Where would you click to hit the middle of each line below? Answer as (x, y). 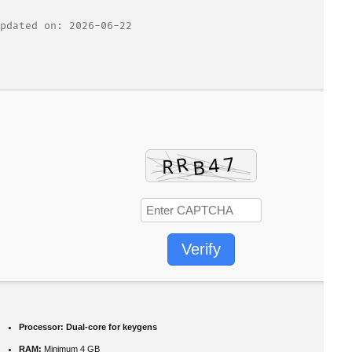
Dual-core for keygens (110, 327)
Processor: (41, 327)
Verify (201, 249)
